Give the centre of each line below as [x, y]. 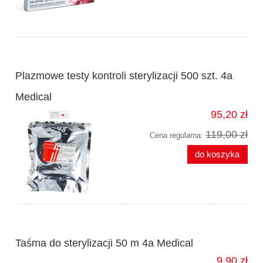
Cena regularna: [178, 136]
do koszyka [218, 154]
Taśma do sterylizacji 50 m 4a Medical [104, 243]
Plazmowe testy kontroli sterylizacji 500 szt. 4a [124, 76]
